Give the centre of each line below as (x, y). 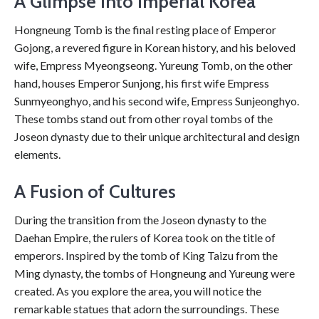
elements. (37, 154)
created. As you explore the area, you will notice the (138, 291)
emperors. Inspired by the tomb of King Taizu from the (146, 255)
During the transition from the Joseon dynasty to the (140, 220)
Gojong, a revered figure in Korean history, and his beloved (155, 47)
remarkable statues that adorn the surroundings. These (147, 309)
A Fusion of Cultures (95, 192)
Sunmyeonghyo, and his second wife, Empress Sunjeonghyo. (157, 101)
